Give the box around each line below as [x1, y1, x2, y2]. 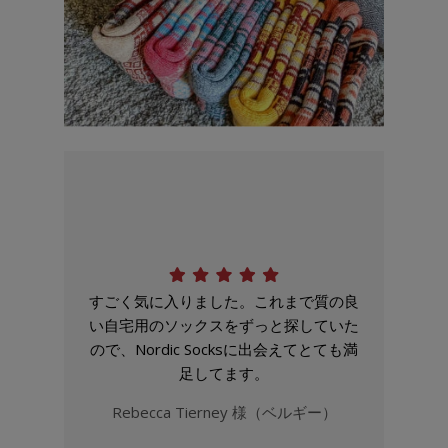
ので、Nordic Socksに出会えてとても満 [90, 339, 358, 360]
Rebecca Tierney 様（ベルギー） [111, 402, 337, 423]
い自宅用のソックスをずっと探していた [89, 315, 359, 336]
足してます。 [179, 363, 269, 384]
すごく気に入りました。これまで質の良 [89, 291, 359, 312]
